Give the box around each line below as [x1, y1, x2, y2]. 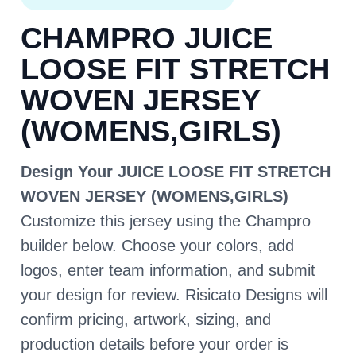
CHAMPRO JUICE [21, 21, 273, 56]
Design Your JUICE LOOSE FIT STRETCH [21, 163, 331, 181]
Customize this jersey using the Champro [21, 212, 311, 230]
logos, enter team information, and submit [21, 261, 315, 280]
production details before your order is [21, 335, 288, 354]
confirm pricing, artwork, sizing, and [21, 311, 271, 329]
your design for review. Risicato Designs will [21, 286, 327, 304]
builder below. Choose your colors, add [21, 237, 294, 255]
